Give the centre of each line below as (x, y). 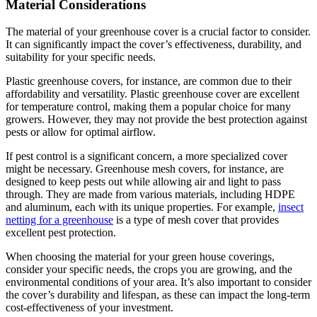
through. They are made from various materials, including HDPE (150, 195)
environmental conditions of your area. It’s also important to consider (158, 282)
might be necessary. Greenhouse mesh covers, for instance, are (145, 169)
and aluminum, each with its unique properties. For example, (142, 207)
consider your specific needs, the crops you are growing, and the (149, 270)
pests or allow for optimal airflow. (81, 132)
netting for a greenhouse (59, 220)
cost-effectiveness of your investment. (90, 308)
